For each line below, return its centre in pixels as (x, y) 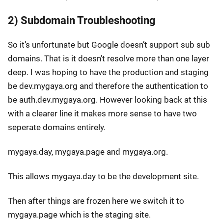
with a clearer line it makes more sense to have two (102, 114)
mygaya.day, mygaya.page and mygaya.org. (88, 152)
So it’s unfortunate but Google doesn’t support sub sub (109, 45)
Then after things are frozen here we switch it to (96, 201)
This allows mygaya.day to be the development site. (103, 177)
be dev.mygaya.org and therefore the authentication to (108, 86)
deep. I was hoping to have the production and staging (108, 72)
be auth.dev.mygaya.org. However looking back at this (108, 100)
